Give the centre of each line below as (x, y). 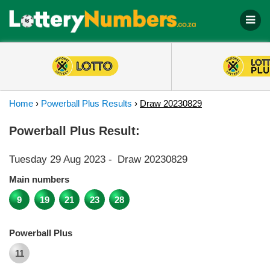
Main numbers (39, 179)
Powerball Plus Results (86, 103)
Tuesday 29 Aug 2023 (57, 159)
